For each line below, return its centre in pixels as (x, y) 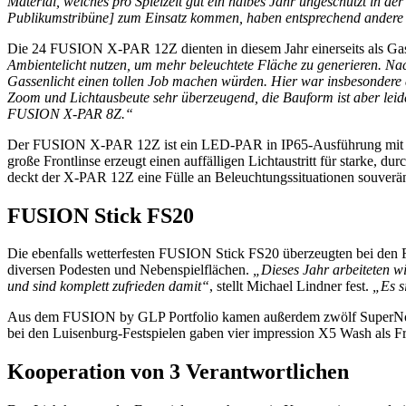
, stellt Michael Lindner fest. (291, 286)
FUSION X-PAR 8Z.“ (70, 113)
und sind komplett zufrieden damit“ (108, 286)
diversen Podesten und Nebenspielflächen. (130, 270)
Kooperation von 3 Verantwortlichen (178, 372)
